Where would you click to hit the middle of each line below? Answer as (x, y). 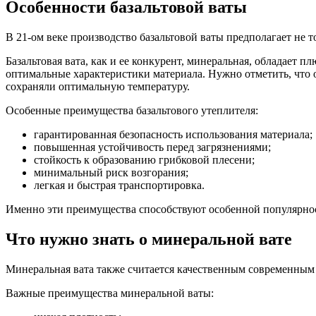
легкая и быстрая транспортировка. (119, 185)
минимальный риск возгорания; (111, 172)
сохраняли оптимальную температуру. (98, 86)
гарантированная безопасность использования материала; (173, 134)
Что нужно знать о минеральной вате (149, 239)
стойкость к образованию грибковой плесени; (144, 159)
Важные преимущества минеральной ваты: (110, 293)
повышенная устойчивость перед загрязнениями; (152, 147)
